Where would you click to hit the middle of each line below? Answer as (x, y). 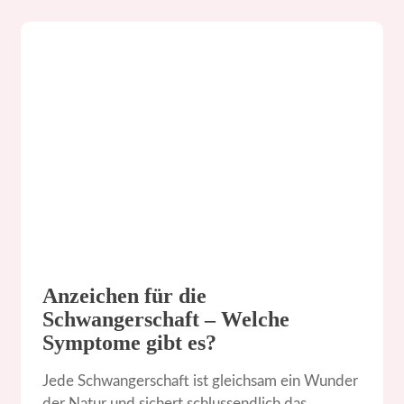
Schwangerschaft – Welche (166, 320)
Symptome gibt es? (130, 343)
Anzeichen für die (125, 296)
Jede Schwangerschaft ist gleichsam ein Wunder (201, 381)
